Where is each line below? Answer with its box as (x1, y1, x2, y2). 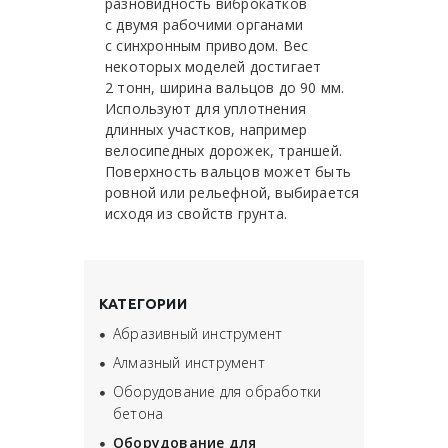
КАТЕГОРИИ (99, 296, 187, 313)
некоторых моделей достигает (105, 57, 322, 77)
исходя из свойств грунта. (105, 204, 287, 224)
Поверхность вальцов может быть (105, 162, 351, 182)
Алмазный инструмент (113, 353, 265, 373)
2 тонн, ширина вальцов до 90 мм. (105, 78, 345, 98)
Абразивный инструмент (113, 324, 283, 344)
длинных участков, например (105, 120, 308, 140)
